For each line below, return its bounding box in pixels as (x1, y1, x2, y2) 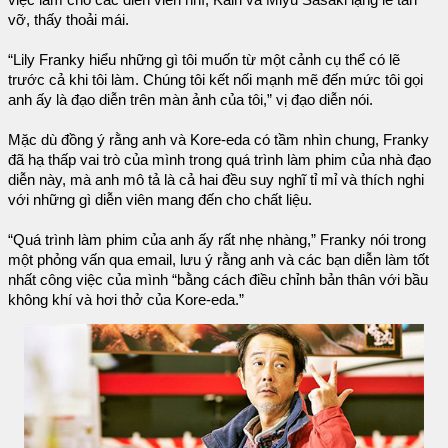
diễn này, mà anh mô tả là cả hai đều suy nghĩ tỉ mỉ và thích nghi (8, 171, 424, 188)
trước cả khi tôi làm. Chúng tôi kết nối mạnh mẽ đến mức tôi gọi (8, 71, 423, 88)
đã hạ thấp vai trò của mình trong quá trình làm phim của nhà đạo (8, 151, 431, 168)
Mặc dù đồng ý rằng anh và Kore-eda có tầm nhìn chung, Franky (8, 131, 429, 148)
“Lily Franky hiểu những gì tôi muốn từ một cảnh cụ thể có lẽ (8, 51, 400, 68)
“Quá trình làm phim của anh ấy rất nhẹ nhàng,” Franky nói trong (8, 231, 426, 248)
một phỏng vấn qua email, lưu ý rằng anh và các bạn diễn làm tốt (8, 251, 429, 268)
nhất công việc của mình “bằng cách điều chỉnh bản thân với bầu (8, 271, 428, 288)
